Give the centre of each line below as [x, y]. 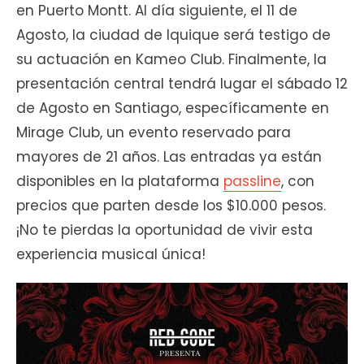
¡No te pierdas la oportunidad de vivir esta [165, 230]
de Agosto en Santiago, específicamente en [173, 108]
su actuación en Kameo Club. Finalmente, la [171, 60]
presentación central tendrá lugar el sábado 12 [182, 84]
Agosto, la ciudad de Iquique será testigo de [173, 35]
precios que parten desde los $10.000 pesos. [171, 206]
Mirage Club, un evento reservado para [154, 133]
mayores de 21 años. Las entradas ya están [169, 157]
